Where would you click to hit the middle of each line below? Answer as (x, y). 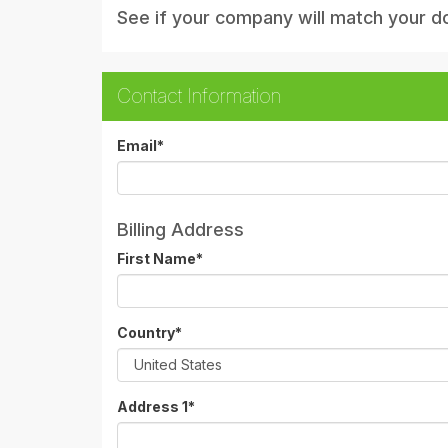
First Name (156, 258)
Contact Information (199, 95)
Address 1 (152, 406)
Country (146, 332)
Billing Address (180, 229)
